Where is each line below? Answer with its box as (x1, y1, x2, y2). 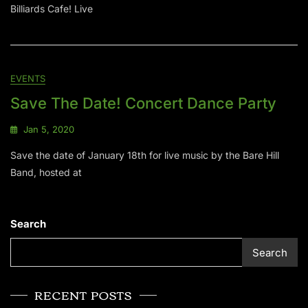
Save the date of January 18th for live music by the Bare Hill (10, 149, 279, 162)
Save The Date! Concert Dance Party (10, 94, 276, 113)
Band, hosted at (10, 166, 82, 179)
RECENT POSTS (34, 285, 133, 306)
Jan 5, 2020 (23, 124, 74, 135)
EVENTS (10, 73, 45, 85)
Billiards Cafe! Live (10, 3, 93, 15)
